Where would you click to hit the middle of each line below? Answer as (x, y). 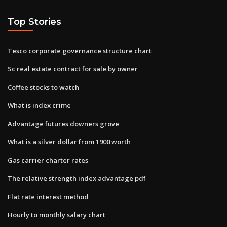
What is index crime (39, 105)
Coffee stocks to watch (43, 87)
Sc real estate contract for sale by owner (73, 69)
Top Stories (34, 22)
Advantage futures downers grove (63, 123)
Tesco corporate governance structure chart (80, 50)
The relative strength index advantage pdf (77, 178)
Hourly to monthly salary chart (56, 215)
